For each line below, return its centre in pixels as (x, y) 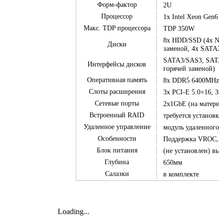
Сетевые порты (117, 104)
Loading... (74, 212)
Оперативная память (117, 80)
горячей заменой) (189, 68)
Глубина (117, 162)
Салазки (117, 174)
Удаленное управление (117, 127)
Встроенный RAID (117, 115)
